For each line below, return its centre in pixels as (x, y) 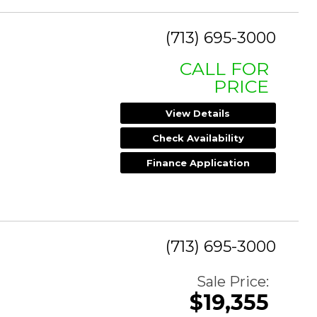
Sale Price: (233, 282)
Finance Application (198, 163)
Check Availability (198, 138)
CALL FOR (224, 69)
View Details (198, 114)
